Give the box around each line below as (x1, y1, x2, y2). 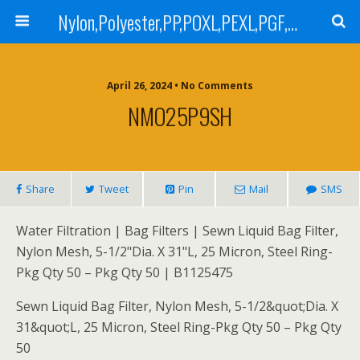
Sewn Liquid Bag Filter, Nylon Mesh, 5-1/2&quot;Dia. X (16, 297, 338, 315)
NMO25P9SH (128, 99, 232, 133)
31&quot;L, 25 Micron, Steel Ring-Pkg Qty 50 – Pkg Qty (16, 318, 342, 336)
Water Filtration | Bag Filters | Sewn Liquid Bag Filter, (16, 222, 338, 239)
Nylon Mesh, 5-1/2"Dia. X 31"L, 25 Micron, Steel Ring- (16, 243, 333, 260)
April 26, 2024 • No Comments (107, 79, 253, 92)
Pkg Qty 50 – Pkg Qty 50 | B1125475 (16, 264, 233, 281)
